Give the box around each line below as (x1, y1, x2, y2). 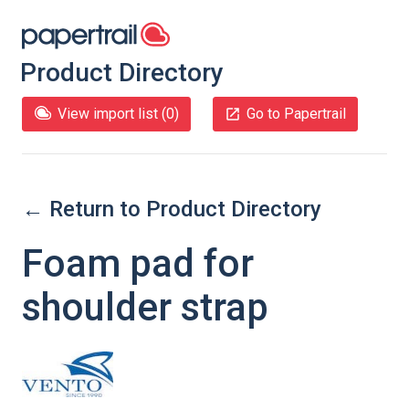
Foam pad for (22, 241, 254, 286)
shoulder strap (22, 285, 268, 330)
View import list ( (58, 105, 166, 122)
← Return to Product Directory (22, 196, 321, 222)
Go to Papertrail (246, 105, 346, 122)
